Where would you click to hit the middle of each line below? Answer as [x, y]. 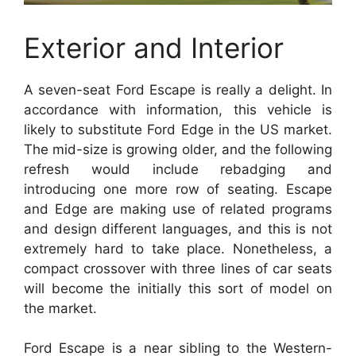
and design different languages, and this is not [178, 228]
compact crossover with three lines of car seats [178, 268]
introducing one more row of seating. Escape [178, 189]
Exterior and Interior [154, 47]
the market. [60, 308]
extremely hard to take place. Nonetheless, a [178, 248]
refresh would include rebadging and [178, 169]
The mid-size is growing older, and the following [178, 149]
